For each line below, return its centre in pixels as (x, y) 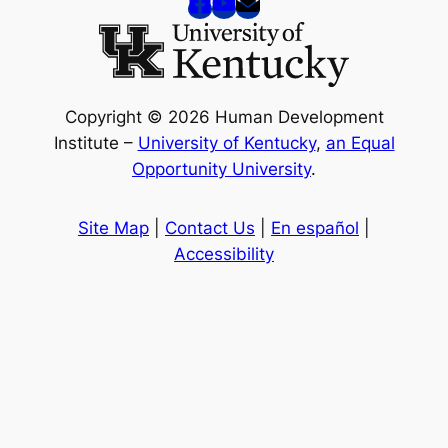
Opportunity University (221, 168)
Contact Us (210, 228)
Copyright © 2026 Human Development (224, 116)
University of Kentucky (226, 142)
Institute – (95, 142)
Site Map (113, 228)
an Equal (360, 142)
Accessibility (224, 254)
